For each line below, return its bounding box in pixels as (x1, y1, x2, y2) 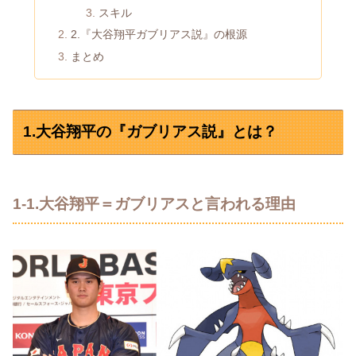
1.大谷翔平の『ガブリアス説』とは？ (23, 123, 278, 141)
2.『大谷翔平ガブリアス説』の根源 (71, 28, 248, 41)
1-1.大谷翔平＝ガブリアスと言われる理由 (13, 195, 296, 212)
